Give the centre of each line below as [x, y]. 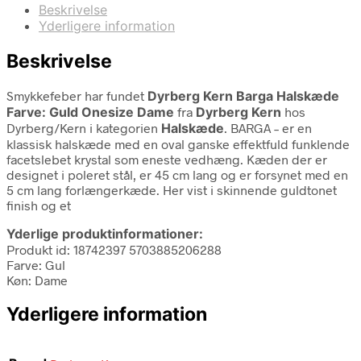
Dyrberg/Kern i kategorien [84, 127]
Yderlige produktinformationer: [105, 233]
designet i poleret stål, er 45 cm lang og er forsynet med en [177, 174]
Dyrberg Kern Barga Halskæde [243, 95]
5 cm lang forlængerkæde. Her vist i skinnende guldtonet [172, 189]
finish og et [39, 205]
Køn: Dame [37, 280]
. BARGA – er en [268, 127]
